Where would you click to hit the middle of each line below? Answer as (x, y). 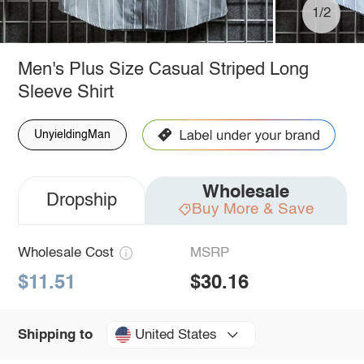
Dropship (81, 200)
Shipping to (55, 335)
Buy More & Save (253, 209)
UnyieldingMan (72, 134)
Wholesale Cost (65, 253)
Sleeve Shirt (65, 92)
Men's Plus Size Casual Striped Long (163, 69)
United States (175, 335)
